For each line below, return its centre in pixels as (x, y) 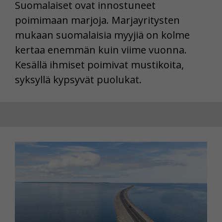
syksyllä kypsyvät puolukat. (78, 80)
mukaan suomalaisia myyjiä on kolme (102, 35)
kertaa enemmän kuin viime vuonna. (101, 50)
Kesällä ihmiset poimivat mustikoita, (99, 65)
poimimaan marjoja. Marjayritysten (97, 20)
